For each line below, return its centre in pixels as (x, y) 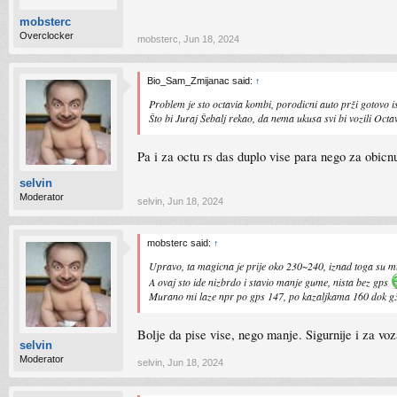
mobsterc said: (180, 243)
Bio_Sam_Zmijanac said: (201, 81)
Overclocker (47, 35)
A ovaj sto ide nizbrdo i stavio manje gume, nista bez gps (270, 282)
